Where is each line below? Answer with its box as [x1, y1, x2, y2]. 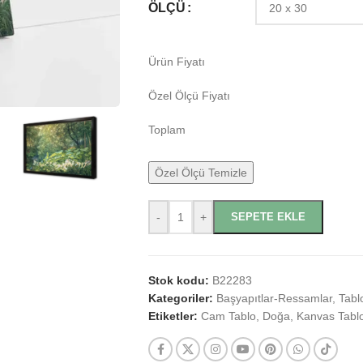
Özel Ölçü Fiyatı [148, 89, 230, 102]
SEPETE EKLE [231, 211, 305, 223]
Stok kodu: [148, 274, 212, 287]
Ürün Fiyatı [148, 55, 205, 68]
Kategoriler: [148, 292, 213, 305]
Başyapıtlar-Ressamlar [216, 292, 332, 305]
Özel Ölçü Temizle [155, 166, 247, 179]
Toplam [148, 123, 186, 136]
